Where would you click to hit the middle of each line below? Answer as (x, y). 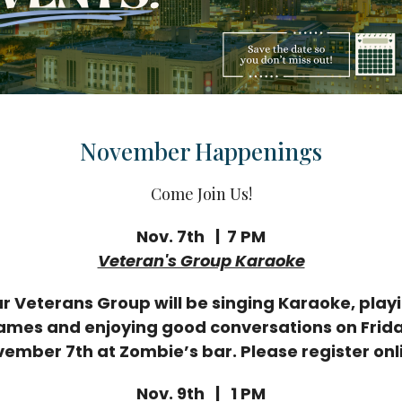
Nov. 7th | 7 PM (201, 236)
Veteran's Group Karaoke (201, 261)
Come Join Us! (201, 194)
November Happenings (201, 151)
